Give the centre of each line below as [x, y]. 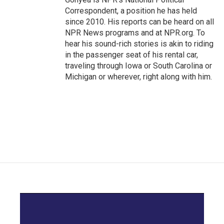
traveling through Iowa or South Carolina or [138, 66]
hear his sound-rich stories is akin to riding [139, 44]
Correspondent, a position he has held [131, 11]
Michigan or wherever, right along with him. [138, 77]
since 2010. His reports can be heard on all [139, 22]
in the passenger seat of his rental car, [131, 55]
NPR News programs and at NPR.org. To [135, 33]
